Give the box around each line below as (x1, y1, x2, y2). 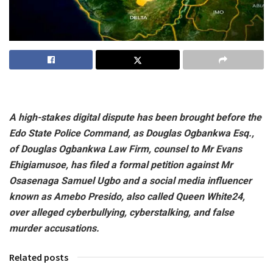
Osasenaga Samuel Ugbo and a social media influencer (9, 174, 252, 186)
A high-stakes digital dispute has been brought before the (9, 111, 261, 123)
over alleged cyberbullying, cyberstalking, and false (9, 206, 234, 218)
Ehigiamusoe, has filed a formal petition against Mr (9, 158, 233, 171)
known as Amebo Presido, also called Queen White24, (9, 190, 245, 202)
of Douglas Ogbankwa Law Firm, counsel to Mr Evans (9, 143, 242, 155)
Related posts (9, 250, 68, 263)
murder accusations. (9, 222, 99, 234)
